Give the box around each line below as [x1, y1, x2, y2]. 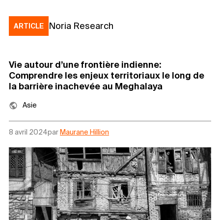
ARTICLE [14, 22, 44, 30]
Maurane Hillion [60, 128, 109, 136]
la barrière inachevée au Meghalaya [9, 81, 163, 91]
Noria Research [49, 20, 113, 31]
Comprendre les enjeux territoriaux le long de [9, 70, 204, 81]
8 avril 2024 [9, 128, 48, 136]
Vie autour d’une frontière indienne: [9, 59, 161, 70]
